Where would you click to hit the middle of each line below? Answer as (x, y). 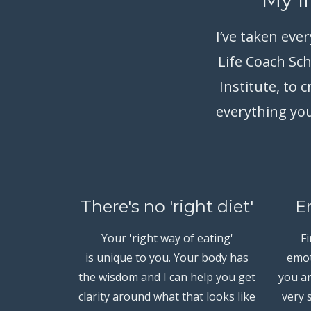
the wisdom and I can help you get (167, 277)
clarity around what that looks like (167, 296)
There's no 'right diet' (167, 206)
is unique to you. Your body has (167, 257)
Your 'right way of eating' (167, 238)
